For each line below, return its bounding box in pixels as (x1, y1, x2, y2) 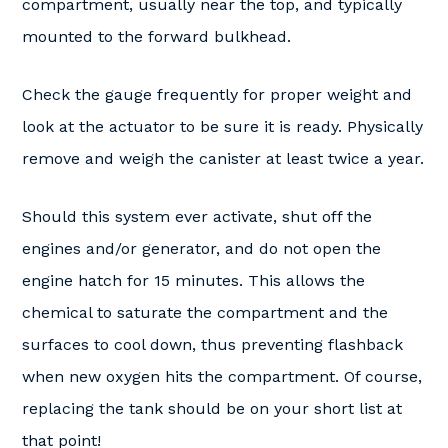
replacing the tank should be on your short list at (22, 399, 402, 418)
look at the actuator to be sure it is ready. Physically (22, 117, 423, 136)
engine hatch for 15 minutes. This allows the (22, 271, 365, 290)
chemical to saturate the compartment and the (22, 303, 388, 322)
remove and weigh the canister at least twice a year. (22, 149, 424, 168)
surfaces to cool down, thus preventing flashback (22, 335, 403, 354)
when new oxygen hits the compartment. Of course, (22, 367, 422, 386)
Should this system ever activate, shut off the (22, 207, 372, 226)
